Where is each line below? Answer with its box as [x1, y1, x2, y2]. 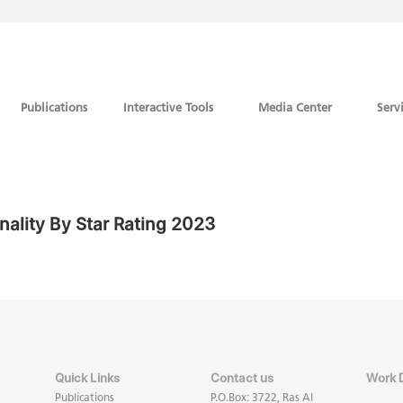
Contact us [210, 367, 273, 388]
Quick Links [55, 367, 121, 388]
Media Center [258, 100, 332, 114]
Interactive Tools [123, 100, 213, 114]
